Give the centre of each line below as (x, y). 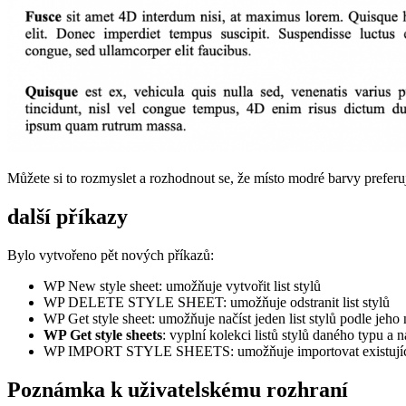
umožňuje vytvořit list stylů (243, 285)
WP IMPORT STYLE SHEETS (137, 351)
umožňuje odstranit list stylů (310, 302)
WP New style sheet (101, 285)
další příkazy (68, 216)
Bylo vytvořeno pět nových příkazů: (111, 255)
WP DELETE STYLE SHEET (133, 302)
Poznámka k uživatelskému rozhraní (178, 389)
